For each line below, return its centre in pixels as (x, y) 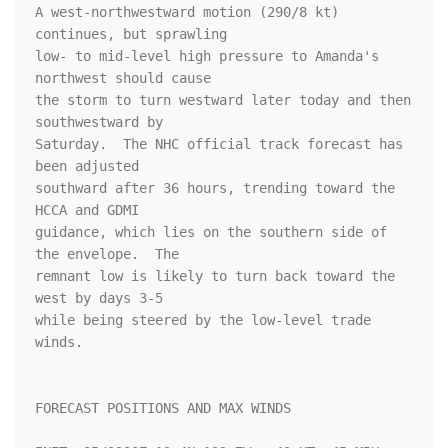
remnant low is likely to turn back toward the (215, 276)
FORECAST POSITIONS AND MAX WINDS (163, 408)
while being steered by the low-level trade (203, 320)
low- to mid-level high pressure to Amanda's (207, 56)
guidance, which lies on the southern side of (211, 232)
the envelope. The (107, 254)
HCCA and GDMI (87, 210)
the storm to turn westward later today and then (223, 100)
